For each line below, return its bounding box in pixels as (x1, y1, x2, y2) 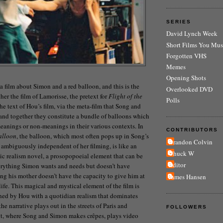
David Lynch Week (166, 29, 218, 38)
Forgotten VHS (166, 51, 207, 60)
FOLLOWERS (166, 204, 208, 210)
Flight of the (109, 91, 142, 101)
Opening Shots (166, 73, 206, 83)
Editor (169, 160, 186, 170)
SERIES (166, 18, 192, 24)
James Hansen (169, 172, 206, 181)
